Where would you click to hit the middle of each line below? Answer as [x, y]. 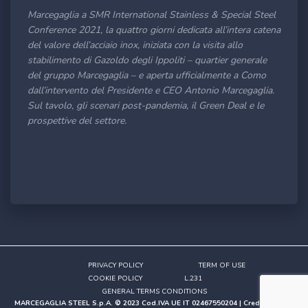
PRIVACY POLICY [115, 265]
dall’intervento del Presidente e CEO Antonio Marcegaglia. [151, 90]
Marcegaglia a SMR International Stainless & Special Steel [152, 15]
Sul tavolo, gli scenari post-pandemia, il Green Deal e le [146, 106]
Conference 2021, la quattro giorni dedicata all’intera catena [154, 30]
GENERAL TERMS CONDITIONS [154, 291]
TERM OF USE [222, 265]
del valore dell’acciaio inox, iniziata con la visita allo [135, 45]
